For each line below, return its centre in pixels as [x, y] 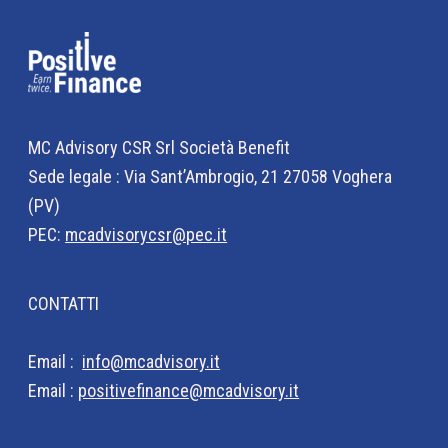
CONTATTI [64, 304]
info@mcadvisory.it [151, 362]
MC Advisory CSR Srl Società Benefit [159, 148]
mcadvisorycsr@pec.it [146, 235]
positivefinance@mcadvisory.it [189, 391]
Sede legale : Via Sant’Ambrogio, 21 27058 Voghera [210, 177]
